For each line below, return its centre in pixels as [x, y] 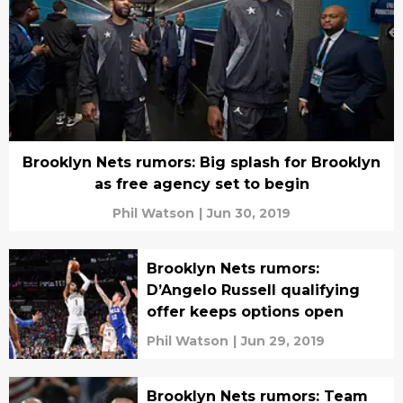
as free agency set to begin [201, 184]
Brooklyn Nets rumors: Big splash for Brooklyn [201, 162]
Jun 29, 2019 [282, 340]
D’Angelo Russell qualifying [253, 290]
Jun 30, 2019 [249, 213]
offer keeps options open [245, 311]
